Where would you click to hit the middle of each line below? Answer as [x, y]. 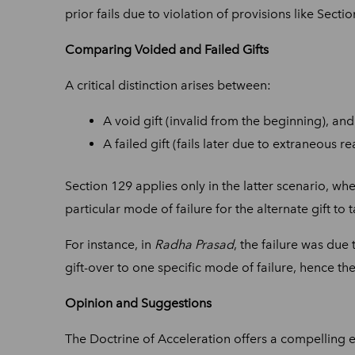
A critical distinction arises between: [168, 85]
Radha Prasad [194, 244]
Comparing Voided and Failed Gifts [167, 49]
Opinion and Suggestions [138, 303]
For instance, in [110, 244]
